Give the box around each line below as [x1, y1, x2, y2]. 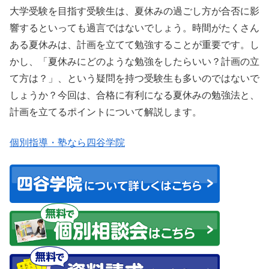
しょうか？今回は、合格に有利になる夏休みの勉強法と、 [10, 90, 259, 101]
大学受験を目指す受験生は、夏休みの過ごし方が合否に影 [10, 6, 259, 17]
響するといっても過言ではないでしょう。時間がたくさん [10, 23, 259, 34]
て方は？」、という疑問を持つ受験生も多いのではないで [10, 73, 259, 84]
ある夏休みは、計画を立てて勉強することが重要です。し [10, 40, 259, 50]
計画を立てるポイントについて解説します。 [10, 107, 202, 118]
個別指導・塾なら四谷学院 [10, 137, 125, 148]
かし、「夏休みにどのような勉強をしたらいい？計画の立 [10, 56, 259, 67]
